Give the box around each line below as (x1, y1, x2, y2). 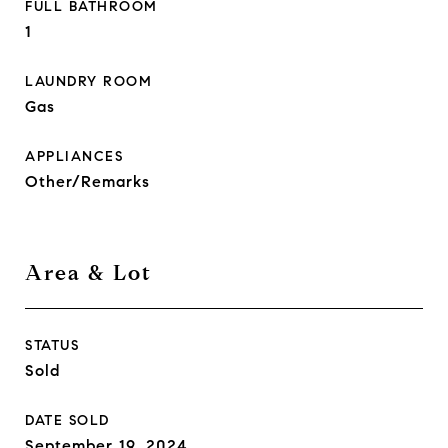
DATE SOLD (25, 412, 110, 429)
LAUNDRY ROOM (25, 73, 152, 90)
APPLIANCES (25, 148, 123, 165)
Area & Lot (25, 260, 152, 286)
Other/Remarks (25, 172, 150, 191)
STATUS (25, 337, 79, 354)
